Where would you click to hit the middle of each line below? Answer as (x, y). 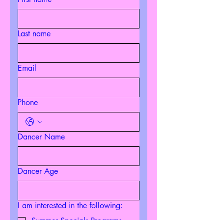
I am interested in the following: (70, 206)
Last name (34, 34)
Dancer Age (38, 171)
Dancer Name (41, 137)
